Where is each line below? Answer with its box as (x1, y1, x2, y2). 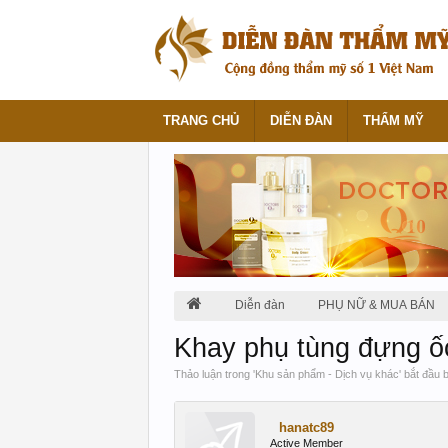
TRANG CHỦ (163, 113, 239, 128)
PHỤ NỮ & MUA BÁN (318, 298, 435, 312)
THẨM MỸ (363, 113, 424, 128)
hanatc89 (279, 420, 334, 435)
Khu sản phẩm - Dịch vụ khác (255, 368, 399, 380)
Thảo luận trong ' (174, 368, 255, 380)
